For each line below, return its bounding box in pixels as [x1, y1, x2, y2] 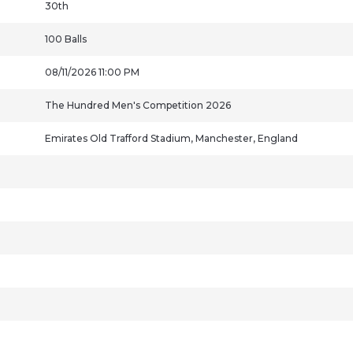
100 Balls [45, 33, 87, 45]
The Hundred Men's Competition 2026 [45, 99, 231, 111]
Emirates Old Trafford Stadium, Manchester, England [45, 132, 298, 144]
